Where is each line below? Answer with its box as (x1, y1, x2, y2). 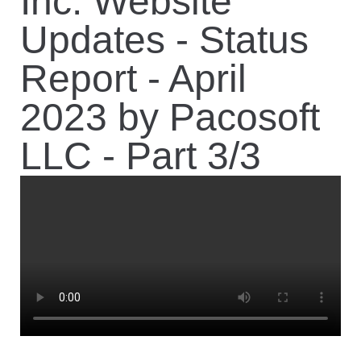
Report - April (20, 57, 247, 100)
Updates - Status (20, 19, 309, 61)
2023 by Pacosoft (20, 96, 320, 139)
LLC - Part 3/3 (20, 135, 261, 177)
